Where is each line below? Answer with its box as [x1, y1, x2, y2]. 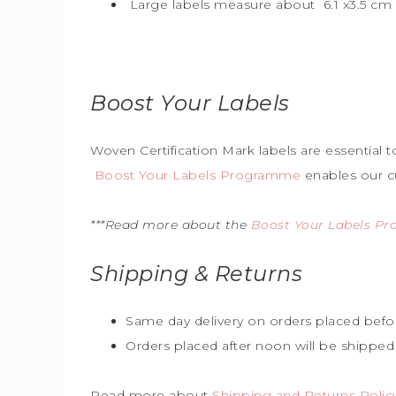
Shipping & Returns [90, 261, 302, 286]
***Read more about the [90, 217, 251, 232]
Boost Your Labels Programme [94, 167, 305, 183]
